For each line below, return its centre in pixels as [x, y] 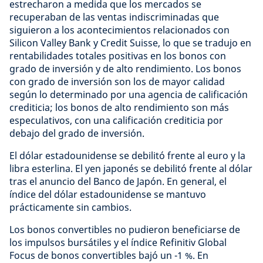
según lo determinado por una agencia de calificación [129, 95]
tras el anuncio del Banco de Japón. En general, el [118, 181]
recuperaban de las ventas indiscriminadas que [114, 17]
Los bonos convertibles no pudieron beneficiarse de [125, 230]
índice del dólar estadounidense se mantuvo [108, 194]
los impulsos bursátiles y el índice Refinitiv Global [118, 242]
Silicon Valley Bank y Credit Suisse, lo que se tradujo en [130, 43]
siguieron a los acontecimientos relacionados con [119, 30]
